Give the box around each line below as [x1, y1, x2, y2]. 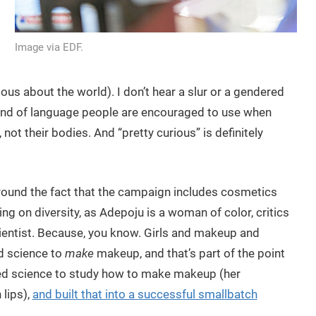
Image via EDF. [15, 40, 84, 54]
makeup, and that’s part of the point [93, 245, 285, 260]
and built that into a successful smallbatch [32, 286, 257, 301]
